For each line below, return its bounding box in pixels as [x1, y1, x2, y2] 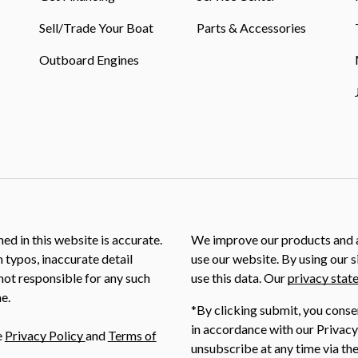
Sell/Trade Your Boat [38, 20, 153, 35]
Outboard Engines [38, 52, 139, 67]
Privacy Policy [4, 328, 86, 343]
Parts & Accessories [197, 20, 307, 35]
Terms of [107, 328, 157, 343]
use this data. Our [191, 270, 288, 285]
